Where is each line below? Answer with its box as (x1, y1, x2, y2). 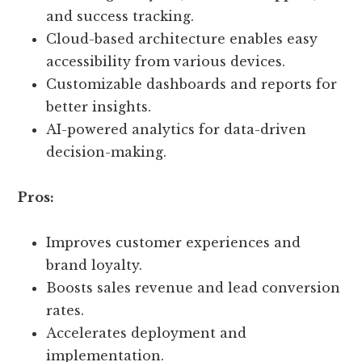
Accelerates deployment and (46, 325, 247, 342)
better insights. (46, 99, 152, 116)
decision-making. (46, 144, 167, 161)
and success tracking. (46, 8, 195, 25)
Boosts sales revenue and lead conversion (46, 280, 341, 297)
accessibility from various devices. (46, 53, 286, 70)
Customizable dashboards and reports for (46, 76, 338, 93)
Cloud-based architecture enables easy (46, 31, 318, 48)
